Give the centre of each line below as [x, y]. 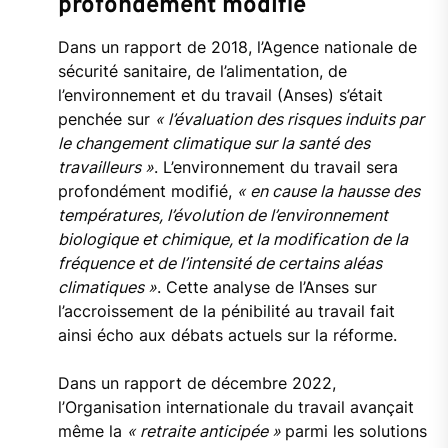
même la [92, 431]
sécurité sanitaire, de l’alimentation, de [202, 71]
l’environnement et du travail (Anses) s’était [220, 95]
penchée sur [106, 119]
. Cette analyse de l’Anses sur [266, 287]
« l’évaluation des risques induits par [289, 119]
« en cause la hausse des [328, 191]
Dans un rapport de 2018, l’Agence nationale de [237, 47]
